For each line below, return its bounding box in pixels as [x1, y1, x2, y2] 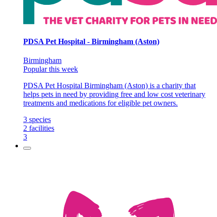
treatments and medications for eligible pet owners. [23, 98, 178, 107]
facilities [29, 124, 54, 132]
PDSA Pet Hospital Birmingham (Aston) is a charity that [23, 81, 196, 90]
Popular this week [23, 64, 78, 73]
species [29, 115, 51, 124]
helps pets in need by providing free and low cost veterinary [23, 90, 205, 98]
